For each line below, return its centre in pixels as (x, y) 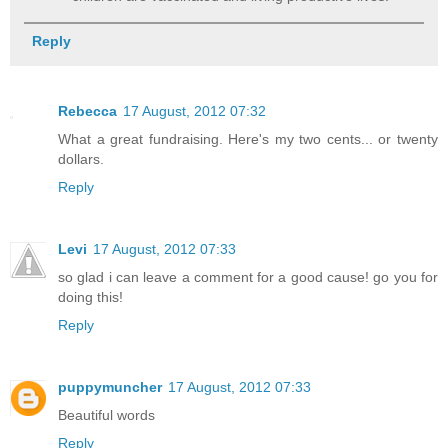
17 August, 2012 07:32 (194, 111)
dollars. (81, 159)
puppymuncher (110, 387)
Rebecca (87, 111)
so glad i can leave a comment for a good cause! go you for (248, 277)
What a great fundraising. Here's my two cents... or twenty (248, 139)
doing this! (90, 297)
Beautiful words (106, 415)
